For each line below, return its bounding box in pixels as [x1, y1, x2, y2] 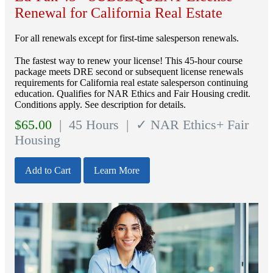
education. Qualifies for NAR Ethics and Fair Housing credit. [15, 88, 250, 99]
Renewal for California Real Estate [15, 4, 222, 21]
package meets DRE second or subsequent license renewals [15, 66, 243, 77]
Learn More [94, 165, 140, 175]
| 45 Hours [55, 117, 119, 132]
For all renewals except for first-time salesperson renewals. [15, 32, 239, 43]
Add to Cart [25, 165, 71, 175]
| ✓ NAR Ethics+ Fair [122, 117, 249, 132]
